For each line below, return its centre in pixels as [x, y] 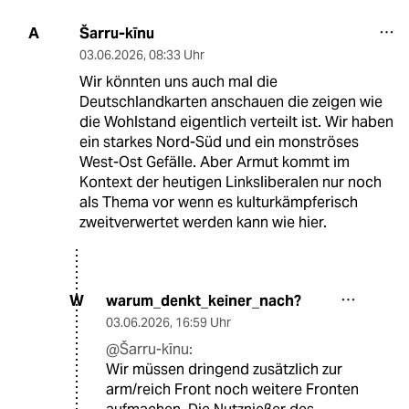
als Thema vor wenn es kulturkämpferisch [218, 202]
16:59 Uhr [203, 322]
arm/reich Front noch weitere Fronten [232, 389]
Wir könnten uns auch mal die [178, 81]
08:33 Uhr [176, 54]
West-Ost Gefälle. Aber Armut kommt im [214, 162]
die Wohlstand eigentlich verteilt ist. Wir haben [236, 121]
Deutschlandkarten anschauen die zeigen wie [231, 101]
